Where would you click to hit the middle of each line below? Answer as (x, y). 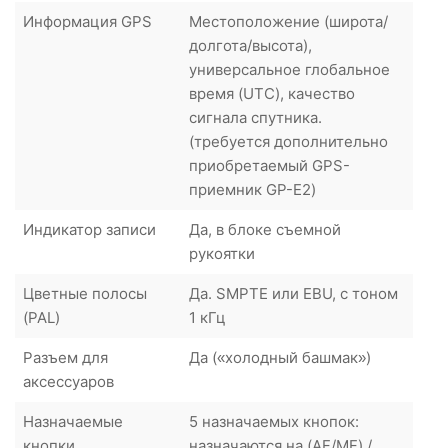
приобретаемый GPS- (269, 165)
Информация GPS (87, 21)
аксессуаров (68, 381)
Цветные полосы (85, 293)
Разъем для (65, 357)
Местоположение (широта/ (288, 21)
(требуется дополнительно (288, 141)
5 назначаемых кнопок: (274, 421)
